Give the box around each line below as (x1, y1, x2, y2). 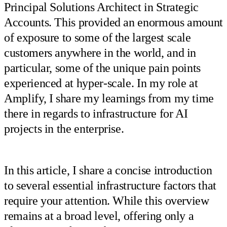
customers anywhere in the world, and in (4, 46, 197, 59)
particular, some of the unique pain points (4, 61, 201, 74)
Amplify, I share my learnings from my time (4, 91, 214, 105)
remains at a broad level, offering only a (4, 209, 194, 223)
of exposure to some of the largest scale (4, 30, 191, 44)
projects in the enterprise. (4, 122, 124, 135)
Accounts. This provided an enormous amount (4, 15, 223, 29)
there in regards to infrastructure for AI (4, 106, 188, 120)
